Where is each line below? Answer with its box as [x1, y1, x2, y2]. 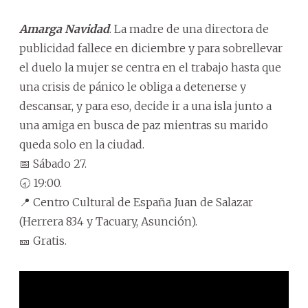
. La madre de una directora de [109, 21, 269, 36]
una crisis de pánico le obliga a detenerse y [19, 79, 246, 93]
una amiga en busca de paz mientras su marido [19, 118, 268, 132]
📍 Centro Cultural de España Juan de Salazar [19, 195, 253, 209]
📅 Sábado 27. [19, 156, 87, 170]
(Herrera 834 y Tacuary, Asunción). [19, 214, 197, 228]
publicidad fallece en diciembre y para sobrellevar [19, 41, 283, 55]
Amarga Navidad [19, 21, 109, 36]
